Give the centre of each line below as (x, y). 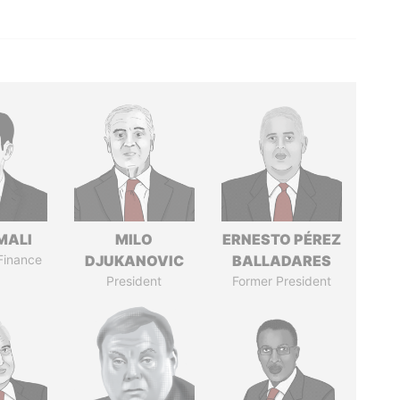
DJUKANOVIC (134, 261)
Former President (281, 281)
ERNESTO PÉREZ (281, 239)
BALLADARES (281, 261)
